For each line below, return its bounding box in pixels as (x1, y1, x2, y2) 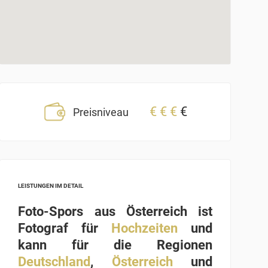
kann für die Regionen (18, 237, 212, 252)
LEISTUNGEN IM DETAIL (18, 182, 84, 189)
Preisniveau (73, 105, 129, 118)
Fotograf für (18, 220, 112, 236)
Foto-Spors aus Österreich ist (18, 203, 212, 219)
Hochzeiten (111, 220, 178, 236)
